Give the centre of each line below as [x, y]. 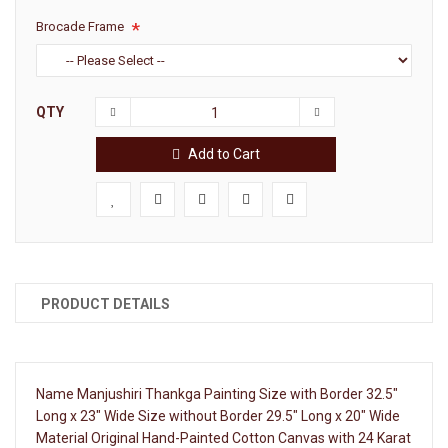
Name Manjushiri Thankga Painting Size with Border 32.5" [217, 393]
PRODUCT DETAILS [105, 303]
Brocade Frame [80, 26]
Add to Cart [224, 153]
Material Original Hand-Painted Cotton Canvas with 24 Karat [223, 437]
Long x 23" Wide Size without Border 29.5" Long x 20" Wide [218, 415]
